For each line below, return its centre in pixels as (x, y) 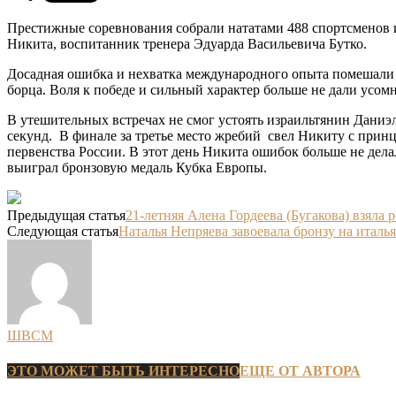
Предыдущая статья (66, 216)
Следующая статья (63, 232)
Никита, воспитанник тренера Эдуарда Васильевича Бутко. (187, 44)
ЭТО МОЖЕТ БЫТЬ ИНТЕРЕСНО (123, 370)
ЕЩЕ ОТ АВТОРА (300, 370)
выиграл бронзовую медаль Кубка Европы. (137, 168)
